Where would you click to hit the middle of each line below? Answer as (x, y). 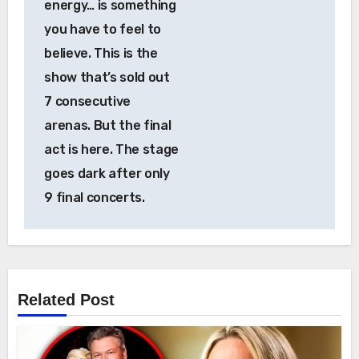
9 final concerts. (95, 197)
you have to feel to (103, 29)
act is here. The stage (112, 149)
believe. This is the (101, 53)
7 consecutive (88, 101)
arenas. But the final (108, 125)
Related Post (67, 300)
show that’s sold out (107, 77)
